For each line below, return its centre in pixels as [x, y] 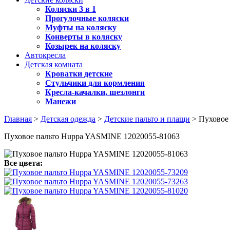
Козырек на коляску [83, 46]
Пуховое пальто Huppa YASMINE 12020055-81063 [92, 136]
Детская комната [54, 64]
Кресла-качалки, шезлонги [95, 92]
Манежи [61, 101]
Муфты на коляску [81, 27]
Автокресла [45, 55]
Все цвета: [23, 163]
